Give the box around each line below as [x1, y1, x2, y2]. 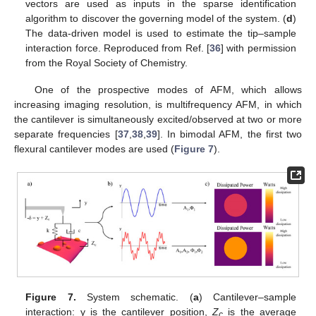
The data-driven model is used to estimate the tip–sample [25, 27, 296, 39]
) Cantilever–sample [198, 291, 296, 303]
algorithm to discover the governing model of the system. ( [25, 12, 286, 24]
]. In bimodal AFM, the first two [157, 128, 302, 140]
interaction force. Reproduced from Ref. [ [25, 42, 210, 54]
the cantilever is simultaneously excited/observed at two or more [14, 113, 302, 125]
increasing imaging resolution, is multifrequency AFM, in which [14, 98, 302, 110]
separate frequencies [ [14, 128, 118, 140]
